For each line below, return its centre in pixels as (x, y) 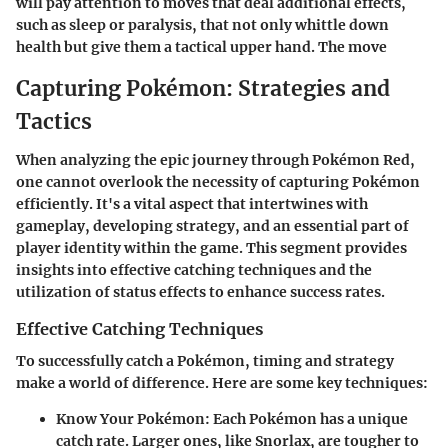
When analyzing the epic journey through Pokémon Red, (215, 159)
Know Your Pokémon (130, 419)
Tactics (54, 122)
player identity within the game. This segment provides (211, 247)
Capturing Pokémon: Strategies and (203, 89)
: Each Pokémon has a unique (306, 419)
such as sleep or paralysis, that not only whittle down (202, 25)
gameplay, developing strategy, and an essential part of (212, 225)
